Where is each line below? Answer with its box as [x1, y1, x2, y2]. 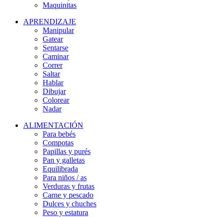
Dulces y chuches [43, 200, 96, 208]
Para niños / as [43, 173, 87, 182]
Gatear [43, 35, 63, 43]
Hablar [43, 78, 63, 87]
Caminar [43, 52, 69, 61]
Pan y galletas [43, 156, 85, 164]
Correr [43, 61, 62, 69]
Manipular [43, 26, 74, 34]
